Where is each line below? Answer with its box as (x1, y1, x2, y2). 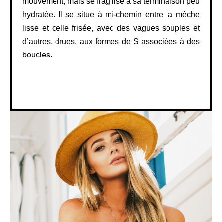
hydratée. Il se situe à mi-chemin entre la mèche (22, 10, 200, 19)
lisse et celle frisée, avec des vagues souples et (22, 23, 200, 32)
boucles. (22, 50, 52, 59)
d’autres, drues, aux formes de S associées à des (22, 37, 200, 46)
